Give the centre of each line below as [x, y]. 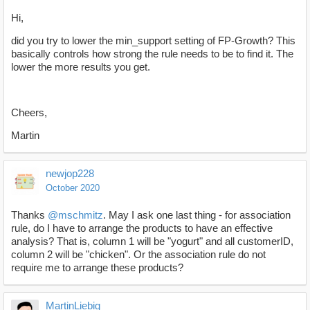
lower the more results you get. [81, 66]
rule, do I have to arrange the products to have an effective [142, 228]
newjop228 [70, 173]
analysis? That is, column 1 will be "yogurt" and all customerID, [152, 241]
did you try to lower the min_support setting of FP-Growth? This [153, 40]
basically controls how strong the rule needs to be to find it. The [152, 53]
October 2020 [73, 188]
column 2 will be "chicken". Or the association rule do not [138, 254]
